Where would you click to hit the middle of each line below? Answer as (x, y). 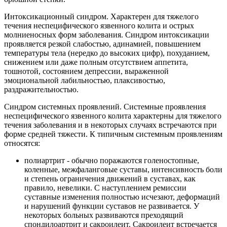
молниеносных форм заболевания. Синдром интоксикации (107, 35)
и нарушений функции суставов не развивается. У (112, 206)
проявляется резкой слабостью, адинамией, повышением (102, 44)
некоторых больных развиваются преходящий (104, 215)
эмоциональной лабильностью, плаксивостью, (85, 81)
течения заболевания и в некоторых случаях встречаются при (110, 125)
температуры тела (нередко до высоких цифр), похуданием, (107, 53)
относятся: (22, 143)
